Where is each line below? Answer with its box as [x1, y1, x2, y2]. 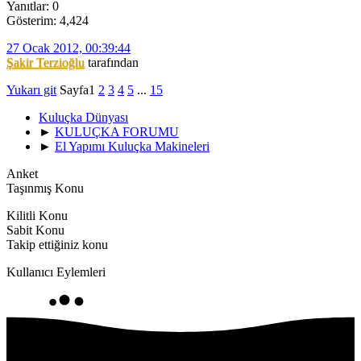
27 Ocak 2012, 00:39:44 [6, 41, 131, 56]
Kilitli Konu [6, 209, 68, 223]
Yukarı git [6, 83, 56, 98]
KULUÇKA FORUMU [55, 125, 179, 139]
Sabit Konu [6, 223, 64, 238]
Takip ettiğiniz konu [6, 238, 108, 252]
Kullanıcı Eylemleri [6, 265, 106, 280]
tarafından [85, 56, 139, 70]
